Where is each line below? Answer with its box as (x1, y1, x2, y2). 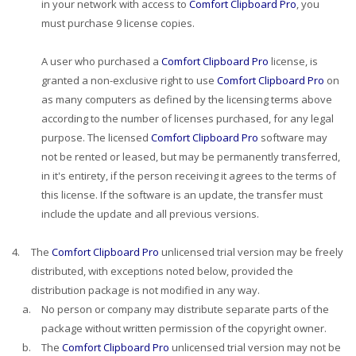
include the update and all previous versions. (41, 207, 259, 221)
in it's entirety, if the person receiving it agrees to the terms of (41, 168, 336, 183)
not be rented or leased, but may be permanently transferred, (41, 149, 340, 164)
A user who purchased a (41, 54, 161, 68)
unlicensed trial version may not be (169, 340, 341, 354)
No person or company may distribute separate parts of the (41, 302, 329, 316)
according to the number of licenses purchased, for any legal (41, 111, 334, 126)
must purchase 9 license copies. (41, 16, 195, 30)
